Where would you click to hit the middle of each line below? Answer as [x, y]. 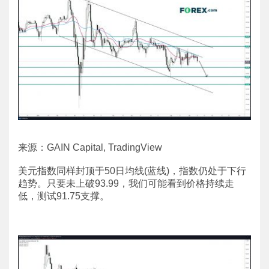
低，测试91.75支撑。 [64, 196]
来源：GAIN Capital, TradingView [90, 147]
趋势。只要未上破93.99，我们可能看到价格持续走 [126, 183]
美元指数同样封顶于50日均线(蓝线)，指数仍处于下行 [132, 171]
